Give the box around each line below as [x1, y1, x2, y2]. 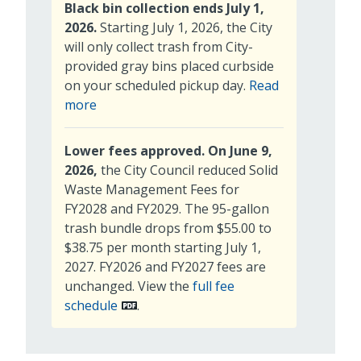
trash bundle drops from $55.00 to [64, 218, 272, 237]
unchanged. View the [64, 276, 193, 295]
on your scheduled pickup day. [64, 76, 249, 94]
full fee [193, 276, 234, 295]
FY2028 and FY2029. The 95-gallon [64, 199, 269, 218]
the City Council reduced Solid [98, 160, 278, 179]
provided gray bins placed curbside [64, 56, 274, 75]
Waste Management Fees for [64, 180, 239, 198]
